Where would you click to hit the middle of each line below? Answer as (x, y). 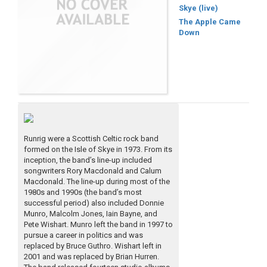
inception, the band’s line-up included (88, 160)
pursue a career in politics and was (83, 235)
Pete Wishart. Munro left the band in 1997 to (98, 225)
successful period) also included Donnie (94, 203)
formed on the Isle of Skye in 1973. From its (98, 150)
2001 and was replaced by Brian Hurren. (91, 257)
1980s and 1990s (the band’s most (83, 193)
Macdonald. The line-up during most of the (97, 182)
